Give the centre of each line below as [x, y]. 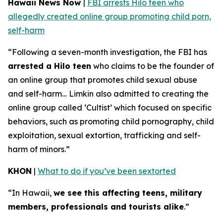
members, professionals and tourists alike [96, 207]
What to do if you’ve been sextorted [107, 171]
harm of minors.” [39, 149]
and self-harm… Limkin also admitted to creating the [108, 94]
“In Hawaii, [31, 193]
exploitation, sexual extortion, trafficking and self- [104, 135]
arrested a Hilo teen [50, 66]
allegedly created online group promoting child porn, [110, 16]
